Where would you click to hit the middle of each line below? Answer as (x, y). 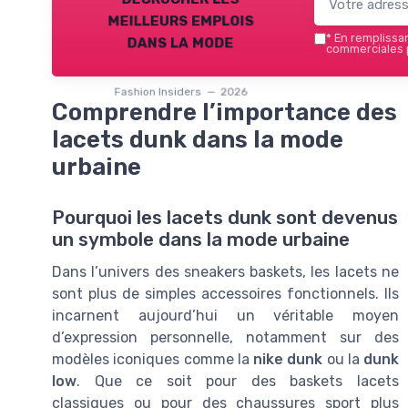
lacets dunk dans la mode (198, 139)
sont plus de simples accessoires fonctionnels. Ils (225, 294)
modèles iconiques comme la (153, 359)
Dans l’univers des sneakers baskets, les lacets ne (225, 272)
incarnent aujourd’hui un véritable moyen (225, 316)
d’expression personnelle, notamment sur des (225, 337)
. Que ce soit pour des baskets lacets (238, 381)
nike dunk (288, 359)
